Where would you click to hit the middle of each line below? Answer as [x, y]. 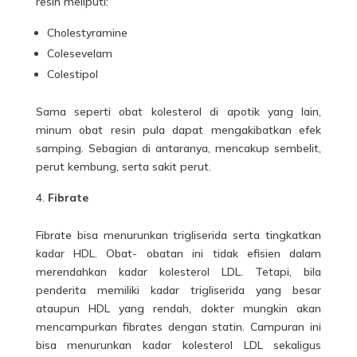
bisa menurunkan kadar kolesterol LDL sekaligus [178, 345]
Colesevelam [79, 53]
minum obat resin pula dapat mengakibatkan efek [178, 130]
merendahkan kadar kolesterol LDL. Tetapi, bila [178, 272]
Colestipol [72, 74]
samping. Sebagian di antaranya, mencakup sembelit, [178, 148]
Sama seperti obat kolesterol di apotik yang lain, [178, 112]
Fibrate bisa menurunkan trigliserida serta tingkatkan [178, 235]
